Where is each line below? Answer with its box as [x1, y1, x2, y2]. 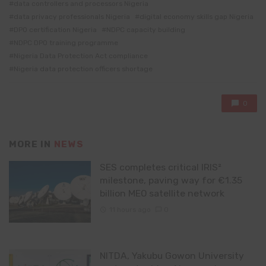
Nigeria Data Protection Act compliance [14, 51, 148, 60]
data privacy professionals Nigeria [14, 12, 130, 21]
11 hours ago [109, 205, 151, 214]
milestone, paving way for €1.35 [99, 175, 242, 186]
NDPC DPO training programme [14, 38, 118, 47]
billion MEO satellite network [99, 188, 224, 199]
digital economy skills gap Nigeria [140, 12, 254, 21]
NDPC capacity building [106, 25, 185, 34]
